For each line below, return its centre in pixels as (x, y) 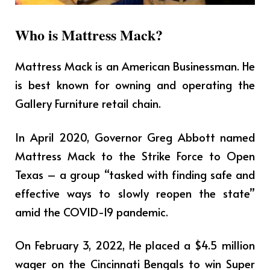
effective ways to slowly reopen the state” (135, 193)
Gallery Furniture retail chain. (88, 103)
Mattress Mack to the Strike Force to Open (135, 155)
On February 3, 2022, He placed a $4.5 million (135, 245)
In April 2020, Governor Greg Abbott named (135, 137)
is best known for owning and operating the (135, 85)
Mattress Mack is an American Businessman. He (135, 66)
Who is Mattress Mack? (89, 35)
